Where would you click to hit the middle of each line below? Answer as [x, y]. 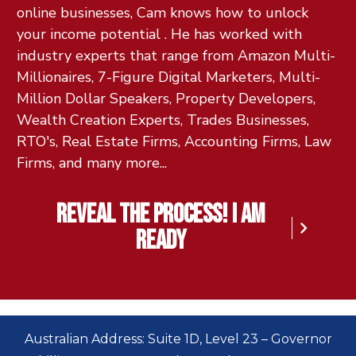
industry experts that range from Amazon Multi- [176, 56]
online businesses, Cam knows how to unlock [163, 13]
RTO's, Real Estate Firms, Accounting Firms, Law [174, 142]
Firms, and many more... [92, 163]
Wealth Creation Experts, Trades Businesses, [163, 120]
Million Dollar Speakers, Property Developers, [166, 99]
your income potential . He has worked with [159, 35]
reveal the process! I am [161, 215]
